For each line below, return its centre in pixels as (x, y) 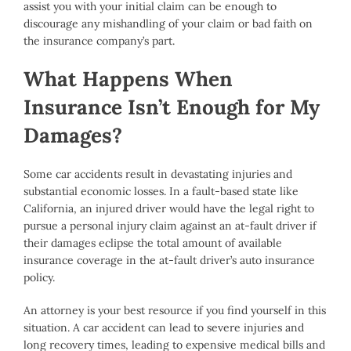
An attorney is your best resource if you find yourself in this (175, 311)
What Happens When (128, 79)
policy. (39, 278)
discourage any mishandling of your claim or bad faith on (168, 24)
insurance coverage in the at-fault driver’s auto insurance (169, 261)
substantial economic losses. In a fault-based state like (161, 192)
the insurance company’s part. (99, 41)
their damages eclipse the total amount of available (153, 243)
